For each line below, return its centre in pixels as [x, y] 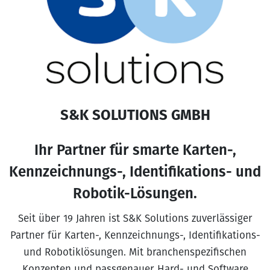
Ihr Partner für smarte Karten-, [135, 150]
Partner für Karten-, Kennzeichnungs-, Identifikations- [135, 235]
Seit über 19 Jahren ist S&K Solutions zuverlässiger [135, 218]
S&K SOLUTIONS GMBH [135, 115]
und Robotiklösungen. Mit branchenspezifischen [135, 252]
